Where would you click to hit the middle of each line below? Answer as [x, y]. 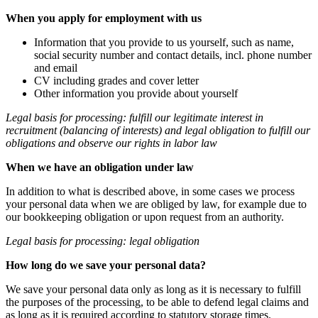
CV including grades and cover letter [116, 81]
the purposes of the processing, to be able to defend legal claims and [157, 302]
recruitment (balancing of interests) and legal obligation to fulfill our [158, 130]
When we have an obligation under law [100, 167]
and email [56, 68]
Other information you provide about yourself [136, 93]
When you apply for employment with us [104, 18]
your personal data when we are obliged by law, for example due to [156, 204]
